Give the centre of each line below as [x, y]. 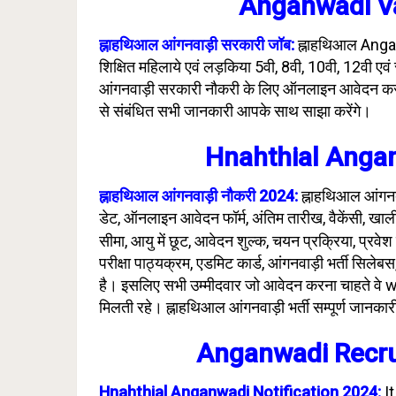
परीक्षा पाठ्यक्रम [145, 263]
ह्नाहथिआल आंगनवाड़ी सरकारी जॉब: [197, 45]
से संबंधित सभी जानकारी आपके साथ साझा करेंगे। [237, 111]
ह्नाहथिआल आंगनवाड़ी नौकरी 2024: [198, 196]
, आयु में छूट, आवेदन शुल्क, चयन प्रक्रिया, [242, 241]
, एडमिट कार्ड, [229, 263]
